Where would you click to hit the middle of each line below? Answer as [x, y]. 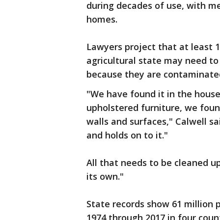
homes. [102, 19]
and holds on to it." [127, 135]
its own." [105, 176]
